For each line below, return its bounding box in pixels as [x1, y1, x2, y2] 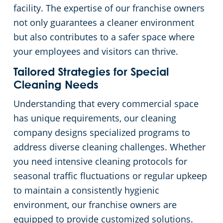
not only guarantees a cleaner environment [13, 16, 194, 29]
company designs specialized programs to [13, 126, 190, 139]
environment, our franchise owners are [13, 199, 177, 211]
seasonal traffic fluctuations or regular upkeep [13, 170, 207, 182]
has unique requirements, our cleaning [13, 112, 176, 124]
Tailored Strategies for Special [13, 68, 169, 79]
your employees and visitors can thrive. [13, 45, 178, 58]
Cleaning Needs [13, 81, 99, 92]
